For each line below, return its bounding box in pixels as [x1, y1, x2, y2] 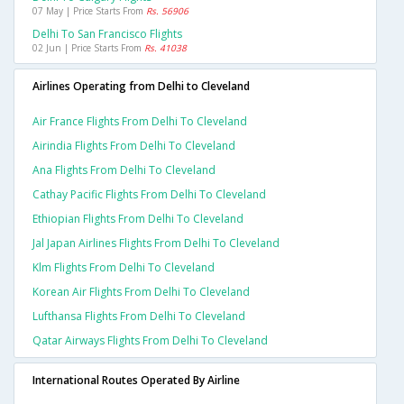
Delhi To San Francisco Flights [32, 26, 182, 42]
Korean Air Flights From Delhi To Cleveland [32, 284, 250, 300]
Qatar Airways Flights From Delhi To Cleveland [32, 333, 268, 349]
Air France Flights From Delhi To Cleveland [32, 114, 247, 130]
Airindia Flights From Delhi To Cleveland [32, 138, 235, 154]
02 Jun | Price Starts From [32, 41, 144, 55]
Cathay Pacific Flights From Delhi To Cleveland [32, 187, 266, 203]
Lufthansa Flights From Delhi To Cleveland [32, 308, 245, 325]
